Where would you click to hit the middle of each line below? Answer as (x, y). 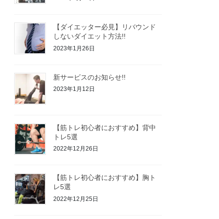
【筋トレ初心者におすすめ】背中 (105, 127)
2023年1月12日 (74, 89)
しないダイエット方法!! (90, 36)
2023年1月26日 (74, 48)
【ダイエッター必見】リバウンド (105, 27)
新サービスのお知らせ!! (90, 77)
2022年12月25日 (76, 199)
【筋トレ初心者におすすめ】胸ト (105, 178)
